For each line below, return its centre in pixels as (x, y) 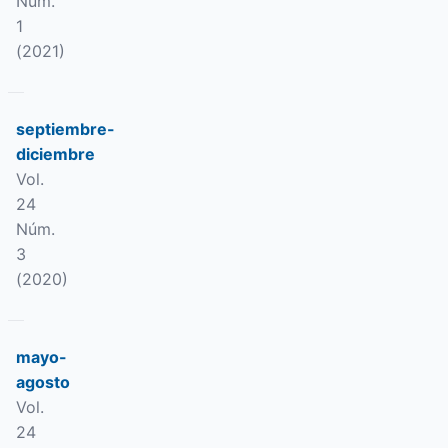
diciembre (55, 154)
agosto (43, 382)
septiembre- (65, 129)
